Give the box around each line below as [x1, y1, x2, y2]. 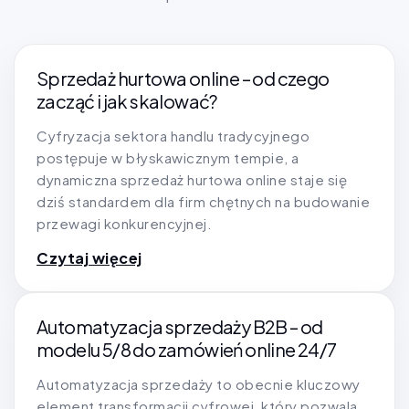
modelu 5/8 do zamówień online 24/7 [37, 338, 337, 362]
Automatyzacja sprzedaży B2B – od [37, 315, 323, 339]
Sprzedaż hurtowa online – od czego [37, 67, 330, 90]
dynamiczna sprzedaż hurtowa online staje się [37, 171, 347, 189]
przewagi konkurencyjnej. [37, 215, 212, 233]
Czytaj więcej [37, 248, 142, 268]
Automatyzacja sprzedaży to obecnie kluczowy [37, 375, 361, 393]
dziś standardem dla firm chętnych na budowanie [37, 193, 370, 211]
